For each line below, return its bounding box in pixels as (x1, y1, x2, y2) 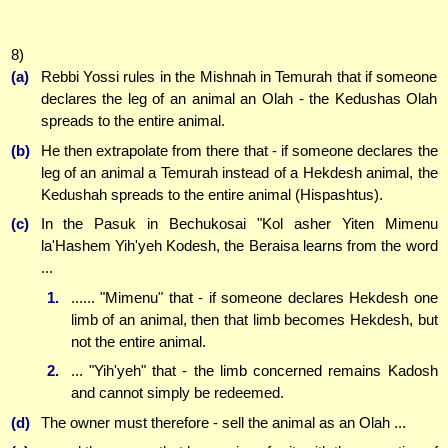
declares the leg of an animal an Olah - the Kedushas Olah (40, 90, 438, 108)
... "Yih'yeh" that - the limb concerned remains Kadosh (70, 362, 438, 380)
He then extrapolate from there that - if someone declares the (40, 141, 438, 159)
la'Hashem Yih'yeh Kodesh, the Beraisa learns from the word (40, 237, 438, 255)
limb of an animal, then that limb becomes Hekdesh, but (70, 310, 438, 328)
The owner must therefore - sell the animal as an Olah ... (40, 413, 406, 431)
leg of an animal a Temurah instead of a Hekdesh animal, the (40, 163, 438, 181)
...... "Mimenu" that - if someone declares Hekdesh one (70, 288, 438, 306)
